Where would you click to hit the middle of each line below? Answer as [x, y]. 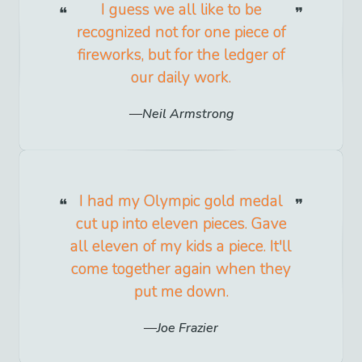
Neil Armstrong [187, 114]
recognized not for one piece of [181, 32]
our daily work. [181, 77]
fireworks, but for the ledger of [181, 55]
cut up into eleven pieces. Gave [181, 223]
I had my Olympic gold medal [181, 201]
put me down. [181, 291]
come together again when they [181, 269]
